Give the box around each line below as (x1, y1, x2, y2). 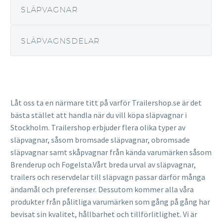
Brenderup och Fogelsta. (10, 159, 93, 169)
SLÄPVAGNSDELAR (21, 36, 101, 46)
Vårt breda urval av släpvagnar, (93, 159, 196, 169)
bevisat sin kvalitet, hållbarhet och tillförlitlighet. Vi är (10, 209, 197, 219)
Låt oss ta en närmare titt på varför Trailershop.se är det (10, 97, 202, 108)
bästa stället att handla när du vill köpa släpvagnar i (10, 110, 187, 120)
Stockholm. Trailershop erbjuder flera (10, 122, 140, 132)
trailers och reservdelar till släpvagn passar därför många (10, 171, 205, 182)
